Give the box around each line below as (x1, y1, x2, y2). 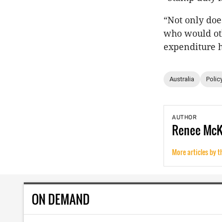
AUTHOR (172, 113, 197, 121)
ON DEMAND (32, 189, 90, 208)
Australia (169, 75, 194, 83)
